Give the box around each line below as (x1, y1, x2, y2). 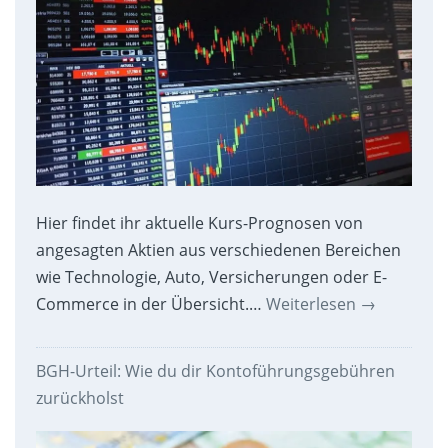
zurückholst (35, 386, 124, 409)
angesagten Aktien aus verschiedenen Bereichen (35, 238, 401, 261)
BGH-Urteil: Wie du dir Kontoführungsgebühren (35, 359, 395, 382)
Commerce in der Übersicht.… (35, 292, 266, 315)
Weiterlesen (265, 292, 360, 315)
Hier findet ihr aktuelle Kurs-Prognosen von (35, 211, 363, 234)
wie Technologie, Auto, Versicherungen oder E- (35, 265, 387, 288)
